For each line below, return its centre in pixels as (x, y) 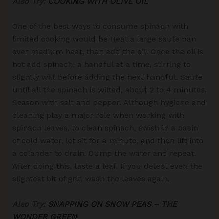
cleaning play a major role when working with (98, 115)
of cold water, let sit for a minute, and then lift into (108, 141)
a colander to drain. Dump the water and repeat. (104, 153)
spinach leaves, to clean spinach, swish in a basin (105, 128)
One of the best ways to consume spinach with (100, 26)
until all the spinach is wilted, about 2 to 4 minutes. (109, 90)
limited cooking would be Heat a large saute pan (104, 39)
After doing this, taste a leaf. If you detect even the (107, 166)
